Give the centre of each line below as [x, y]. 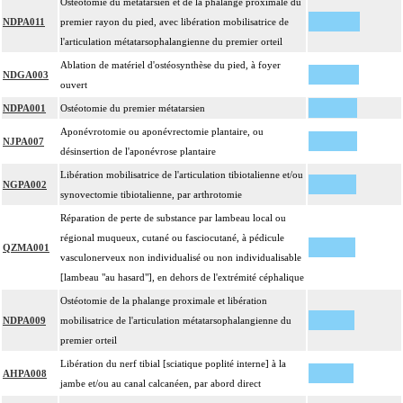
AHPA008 [25, 374]
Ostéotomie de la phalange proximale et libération [164, 301]
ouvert [74, 85]
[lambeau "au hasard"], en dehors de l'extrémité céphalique [182, 278]
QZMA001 [26, 248]
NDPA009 [24, 321]
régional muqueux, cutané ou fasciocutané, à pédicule [172, 238]
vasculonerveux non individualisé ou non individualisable [181, 258]
